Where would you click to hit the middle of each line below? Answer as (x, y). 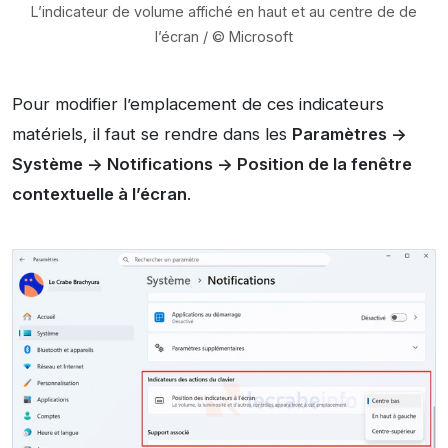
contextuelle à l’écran (99, 194)
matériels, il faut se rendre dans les (152, 134)
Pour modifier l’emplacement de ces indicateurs (198, 104)
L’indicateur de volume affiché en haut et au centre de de (224, 12)
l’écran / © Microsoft (224, 37)
